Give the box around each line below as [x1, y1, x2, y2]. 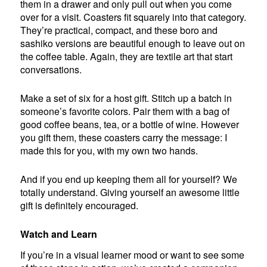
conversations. [20, 62, 82, 76]
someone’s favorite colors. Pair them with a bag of [20, 104, 230, 118]
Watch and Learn [20, 226, 98, 241]
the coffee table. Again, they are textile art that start [20, 49, 233, 63]
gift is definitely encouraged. [20, 198, 139, 212]
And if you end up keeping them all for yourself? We [20, 172, 238, 186]
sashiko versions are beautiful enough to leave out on [20, 36, 246, 50]
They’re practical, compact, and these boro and [20, 23, 218, 37]
